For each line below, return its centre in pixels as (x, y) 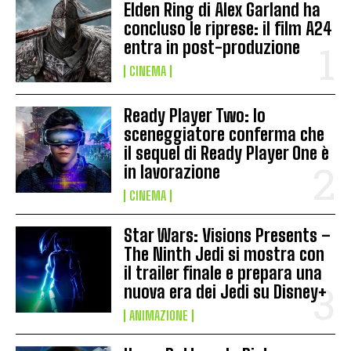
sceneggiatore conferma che (224, 134)
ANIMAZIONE (159, 315)
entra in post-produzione (212, 47)
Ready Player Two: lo (195, 115)
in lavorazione (172, 172)
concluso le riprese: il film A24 (228, 28)
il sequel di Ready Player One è (227, 153)
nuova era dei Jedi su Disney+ (226, 291)
